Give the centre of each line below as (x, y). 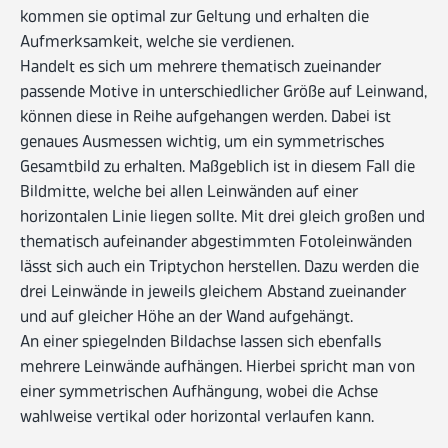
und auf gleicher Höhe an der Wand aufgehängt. (186, 318)
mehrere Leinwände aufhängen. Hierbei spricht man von (217, 368)
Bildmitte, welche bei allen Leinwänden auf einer (189, 193)
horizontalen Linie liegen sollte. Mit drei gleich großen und (222, 218)
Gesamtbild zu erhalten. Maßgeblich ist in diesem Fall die (217, 168)
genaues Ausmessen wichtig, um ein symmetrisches (202, 143)
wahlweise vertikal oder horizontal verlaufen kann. (197, 418)
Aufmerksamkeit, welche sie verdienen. (157, 43)
